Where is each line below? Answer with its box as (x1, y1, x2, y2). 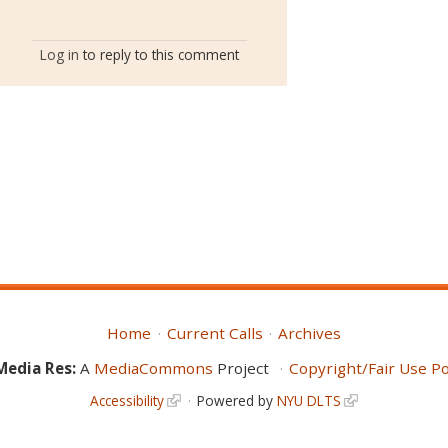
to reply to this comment (79, 44, 240, 64)
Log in (40, 44, 80, 64)
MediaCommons (94, 357, 214, 378)
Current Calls (166, 323, 263, 344)
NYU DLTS (276, 391, 341, 411)
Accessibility (90, 391, 165, 411)
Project (213, 357, 274, 378)
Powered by (196, 391, 277, 411)
